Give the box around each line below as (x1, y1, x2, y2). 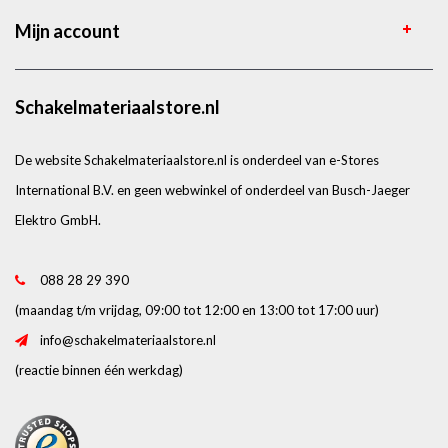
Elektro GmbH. (15, 211, 101, 228)
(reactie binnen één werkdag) (15, 361, 183, 378)
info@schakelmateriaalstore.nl (40, 331, 216, 348)
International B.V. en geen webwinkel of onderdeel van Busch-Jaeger (15, 181, 410, 198)
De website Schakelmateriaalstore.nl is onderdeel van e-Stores (15, 151, 379, 168)
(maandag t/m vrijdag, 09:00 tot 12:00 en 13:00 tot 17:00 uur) (15, 301, 379, 318)
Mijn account (15, 19, 120, 42)
